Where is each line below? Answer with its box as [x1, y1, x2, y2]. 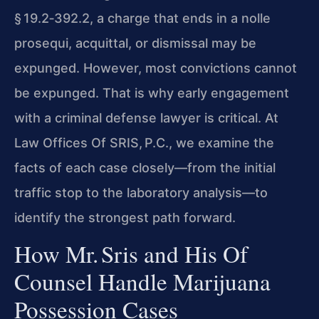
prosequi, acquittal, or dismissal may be [14, 35, 256, 51]
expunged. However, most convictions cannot [14, 60, 297, 75]
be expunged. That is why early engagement [14, 85, 289, 100]
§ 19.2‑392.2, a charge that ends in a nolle [14, 10, 271, 26]
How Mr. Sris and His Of [14, 237, 248, 269]
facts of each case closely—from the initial [14, 159, 276, 175]
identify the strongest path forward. [14, 209, 236, 225]
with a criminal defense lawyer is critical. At [14, 110, 278, 125]
